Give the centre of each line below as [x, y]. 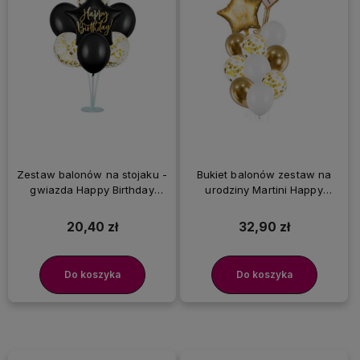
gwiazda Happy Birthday [92, 190]
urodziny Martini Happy [264, 190]
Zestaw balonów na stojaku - [92, 175]
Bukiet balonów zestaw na [264, 175]
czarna [92, 205]
